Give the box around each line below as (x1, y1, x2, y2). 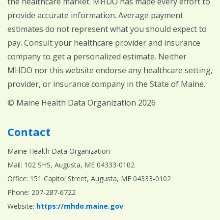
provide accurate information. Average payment (7, 9, 183, 21)
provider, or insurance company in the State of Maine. (7, 78, 205, 89)
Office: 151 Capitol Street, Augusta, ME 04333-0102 (7, 173, 171, 183)
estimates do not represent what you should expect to (7, 23, 207, 34)
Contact (7, 124, 51, 139)
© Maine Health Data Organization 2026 (7, 97, 156, 108)
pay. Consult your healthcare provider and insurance (7, 37, 200, 48)
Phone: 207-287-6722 (7, 187, 76, 197)
